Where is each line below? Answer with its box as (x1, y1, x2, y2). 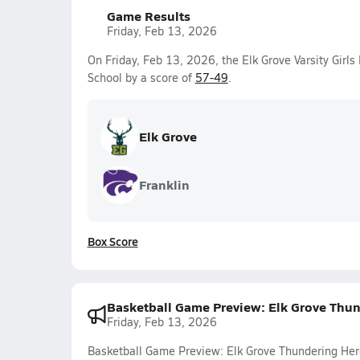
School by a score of (87, 70, 195, 85)
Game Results (106, 6, 190, 25)
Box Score (87, 233, 138, 249)
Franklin (138, 175, 190, 194)
